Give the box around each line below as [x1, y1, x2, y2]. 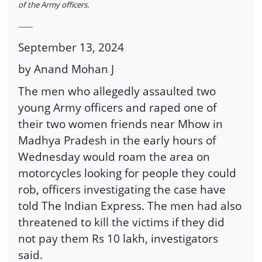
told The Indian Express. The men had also [18, 197, 242, 213]
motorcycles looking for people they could [18, 164, 236, 181]
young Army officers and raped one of [18, 99, 216, 115]
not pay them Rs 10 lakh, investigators [18, 230, 218, 246]
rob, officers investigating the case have [18, 181, 226, 197]
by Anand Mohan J [18, 61, 114, 77]
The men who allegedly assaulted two [18, 82, 216, 99]
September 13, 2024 [18, 39, 124, 55]
